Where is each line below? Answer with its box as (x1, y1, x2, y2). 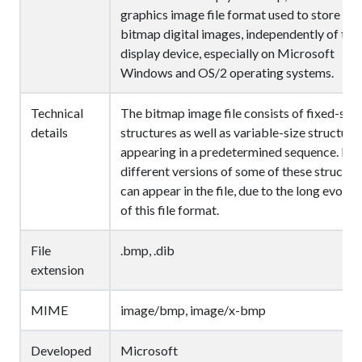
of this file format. (120, 202, 219, 217)
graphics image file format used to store (120, 6, 340, 22)
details (31, 124, 68, 140)
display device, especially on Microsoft (120, 45, 335, 61)
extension (31, 262, 84, 277)
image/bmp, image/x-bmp (120, 302, 266, 318)
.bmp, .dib (120, 242, 175, 258)
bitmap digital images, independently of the (120, 26, 359, 41)
